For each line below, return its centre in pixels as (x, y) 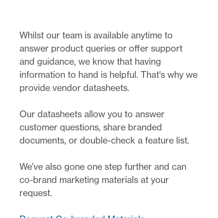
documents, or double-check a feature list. (104, 140)
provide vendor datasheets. (74, 88)
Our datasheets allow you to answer (92, 114)
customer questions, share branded (91, 127)
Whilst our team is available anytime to (96, 35)
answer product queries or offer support (101, 48)
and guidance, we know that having (90, 62)
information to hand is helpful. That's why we (109, 75)
